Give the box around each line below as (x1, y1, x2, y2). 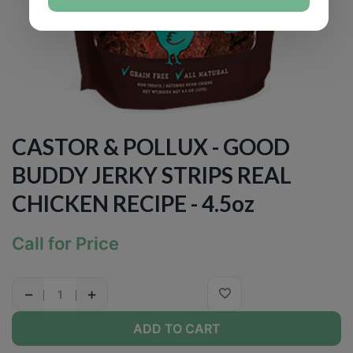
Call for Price (12, 233, 119, 254)
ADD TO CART (132, 320, 221, 336)
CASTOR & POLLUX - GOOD (12, 133, 290, 160)
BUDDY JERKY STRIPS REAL (12, 162, 292, 188)
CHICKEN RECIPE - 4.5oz (12, 190, 255, 217)
